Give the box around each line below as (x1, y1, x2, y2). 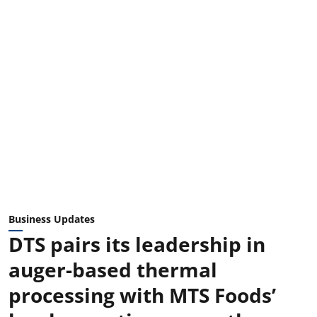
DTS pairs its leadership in (8, 230, 265, 258)
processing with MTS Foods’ (8, 281, 276, 309)
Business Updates (8, 212, 95, 226)
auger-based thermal (8, 255, 217, 283)
